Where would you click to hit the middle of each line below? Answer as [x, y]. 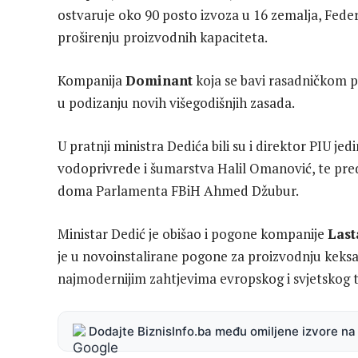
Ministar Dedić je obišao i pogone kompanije [193, 234]
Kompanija [91, 80]
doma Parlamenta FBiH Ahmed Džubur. [178, 191]
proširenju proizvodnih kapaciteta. [163, 37]
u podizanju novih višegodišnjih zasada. [176, 102]
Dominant [159, 80]
